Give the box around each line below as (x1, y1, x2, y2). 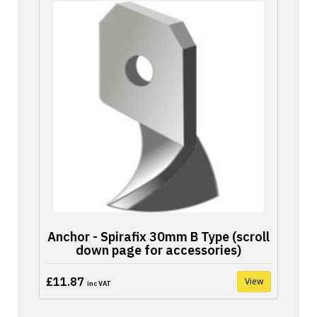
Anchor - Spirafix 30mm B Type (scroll (47, 229, 270, 245)
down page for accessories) (76, 242, 241, 258)
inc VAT (87, 279, 111, 288)
